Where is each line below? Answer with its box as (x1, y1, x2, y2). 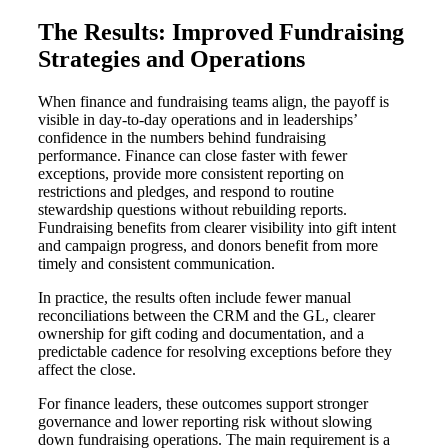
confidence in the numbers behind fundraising (38, 129, 326, 147)
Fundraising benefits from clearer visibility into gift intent (38, 219, 396, 237)
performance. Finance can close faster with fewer (38, 147, 347, 165)
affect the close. (38, 361, 136, 379)
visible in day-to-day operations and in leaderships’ (38, 111, 357, 129)
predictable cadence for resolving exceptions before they (38, 343, 392, 361)
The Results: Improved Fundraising (38, 19, 404, 46)
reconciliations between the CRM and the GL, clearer (38, 307, 375, 325)
